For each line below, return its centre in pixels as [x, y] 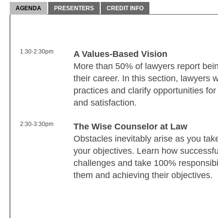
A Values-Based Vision [120, 54]
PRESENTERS [74, 9]
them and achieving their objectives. [143, 175]
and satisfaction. [105, 103]
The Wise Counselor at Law [132, 127]
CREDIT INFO [125, 9]
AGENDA [28, 9]
